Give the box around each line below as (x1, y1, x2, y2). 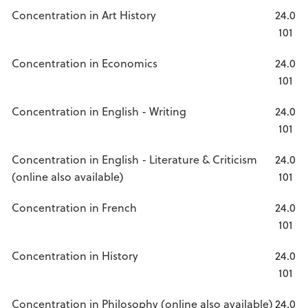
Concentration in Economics (12, 55, 157, 71)
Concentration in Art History (12, 7, 156, 23)
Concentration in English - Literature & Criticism (12, 151, 257, 167)
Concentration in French (12, 199, 137, 215)
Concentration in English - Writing (12, 103, 186, 119)
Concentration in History (12, 247, 138, 263)
